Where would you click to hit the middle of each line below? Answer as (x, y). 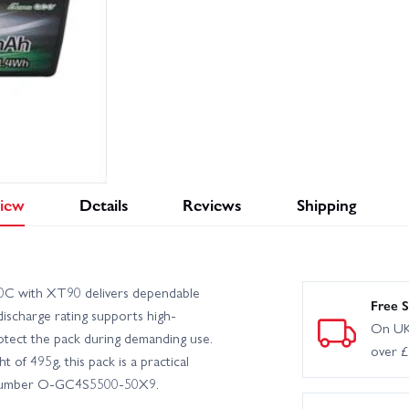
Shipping (326, 204)
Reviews (212, 204)
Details (104, 204)
